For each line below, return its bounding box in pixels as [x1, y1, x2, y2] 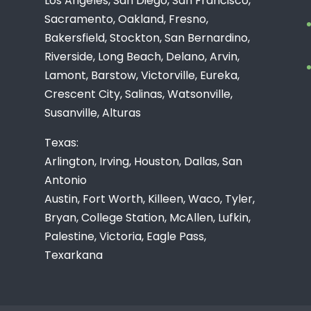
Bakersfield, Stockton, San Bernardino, [44, 29, 251, 46]
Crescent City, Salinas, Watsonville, [44, 85, 233, 102]
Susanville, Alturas [44, 104, 142, 121]
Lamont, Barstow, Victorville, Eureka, [44, 67, 240, 83]
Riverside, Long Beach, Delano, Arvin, [44, 48, 240, 65]
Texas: [44, 134, 79, 151]
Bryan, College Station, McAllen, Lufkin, [44, 209, 251, 226]
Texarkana [44, 246, 103, 263]
